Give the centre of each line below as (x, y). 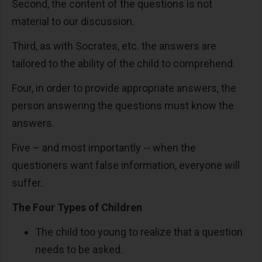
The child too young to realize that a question (139, 232)
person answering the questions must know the (123, 106)
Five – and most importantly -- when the (104, 148)
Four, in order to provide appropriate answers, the (124, 88)
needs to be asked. (79, 250)
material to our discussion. (74, 22)
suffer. (28, 183)
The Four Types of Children (77, 208)
